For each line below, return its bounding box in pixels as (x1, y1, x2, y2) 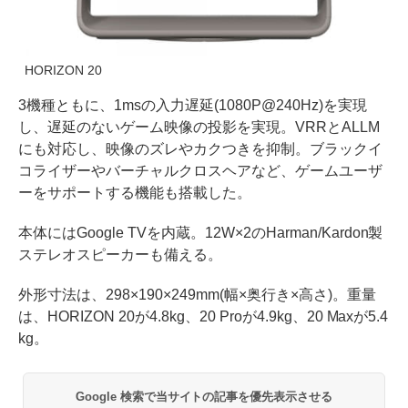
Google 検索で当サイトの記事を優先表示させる (75, 390, 333, 404)
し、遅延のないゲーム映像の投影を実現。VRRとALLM (18, 119, 380, 136)
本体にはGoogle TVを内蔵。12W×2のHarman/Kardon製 (18, 225, 383, 241)
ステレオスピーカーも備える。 (18, 247, 222, 263)
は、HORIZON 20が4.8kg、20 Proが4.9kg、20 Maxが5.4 (18, 309, 389, 325)
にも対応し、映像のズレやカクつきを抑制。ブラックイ (18, 141, 382, 158)
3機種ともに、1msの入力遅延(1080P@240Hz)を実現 (18, 97, 367, 114)
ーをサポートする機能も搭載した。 (18, 185, 251, 201)
